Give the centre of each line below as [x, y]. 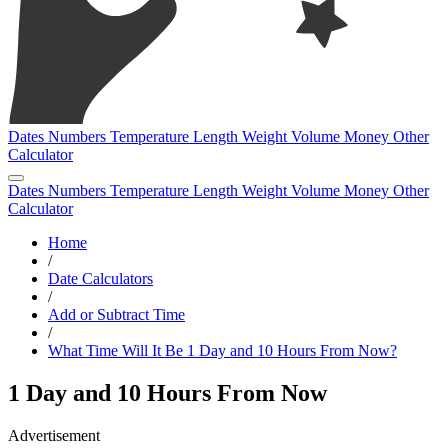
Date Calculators [100, 278]
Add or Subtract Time [116, 314]
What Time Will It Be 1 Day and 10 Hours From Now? [222, 350]
